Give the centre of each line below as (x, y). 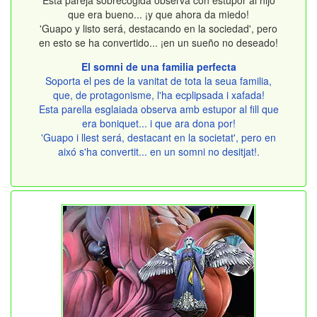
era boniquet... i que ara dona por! (158, 123)
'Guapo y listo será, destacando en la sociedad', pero (158, 29)
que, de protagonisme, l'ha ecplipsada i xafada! (158, 95)
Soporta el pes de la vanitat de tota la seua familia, (158, 81)
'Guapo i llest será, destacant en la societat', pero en (158, 138)
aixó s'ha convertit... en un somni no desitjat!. (158, 152)
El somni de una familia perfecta (158, 67)
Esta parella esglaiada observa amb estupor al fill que (158, 109)
